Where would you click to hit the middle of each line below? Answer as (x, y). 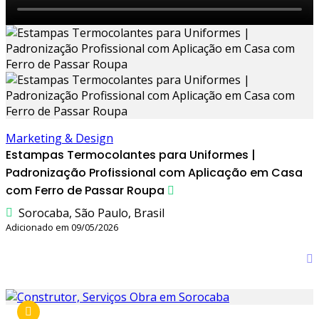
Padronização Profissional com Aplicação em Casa (154, 172)
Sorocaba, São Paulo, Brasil (91, 213)
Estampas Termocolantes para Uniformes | (131, 155)
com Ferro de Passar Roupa (85, 190)
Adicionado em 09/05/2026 (62, 227)
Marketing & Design (59, 138)
